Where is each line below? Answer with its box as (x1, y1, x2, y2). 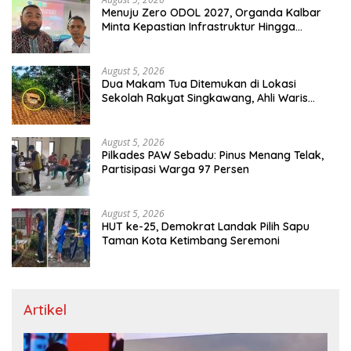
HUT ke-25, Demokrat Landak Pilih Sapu (102, 219, 309, 233)
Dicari (102, 104, 132, 119)
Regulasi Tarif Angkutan (102, 33, 227, 48)
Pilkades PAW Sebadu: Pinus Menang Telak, (102, 147, 324, 162)
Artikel (24, 300, 67, 319)
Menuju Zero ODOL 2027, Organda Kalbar (102, 5, 321, 20)
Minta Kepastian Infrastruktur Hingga (102, 19, 295, 34)
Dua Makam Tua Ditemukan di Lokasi (102, 76, 296, 91)
